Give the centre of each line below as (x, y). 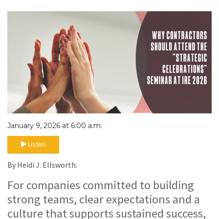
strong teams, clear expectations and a (104, 199)
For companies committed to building (101, 185)
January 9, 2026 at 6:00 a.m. (55, 126)
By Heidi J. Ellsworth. (42, 165)
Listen (37, 144)
